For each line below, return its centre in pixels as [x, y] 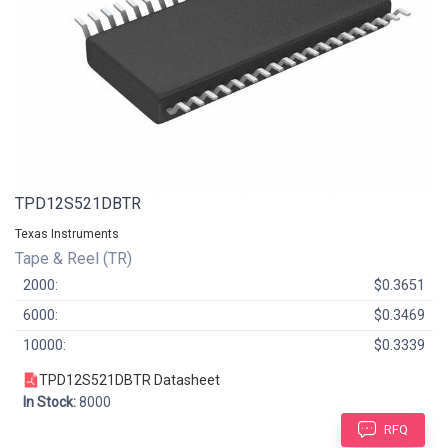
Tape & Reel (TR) [75, 258]
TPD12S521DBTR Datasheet [129, 379]
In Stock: [49, 401]
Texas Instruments [67, 233]
